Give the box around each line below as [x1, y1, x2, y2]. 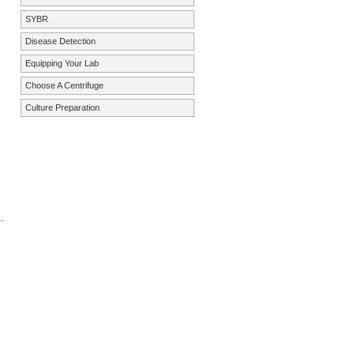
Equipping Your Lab [25, 58, 99, 68]
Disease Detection [25, 36, 96, 46]
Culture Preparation [25, 102, 100, 112]
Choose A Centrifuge [25, 80, 104, 90]
